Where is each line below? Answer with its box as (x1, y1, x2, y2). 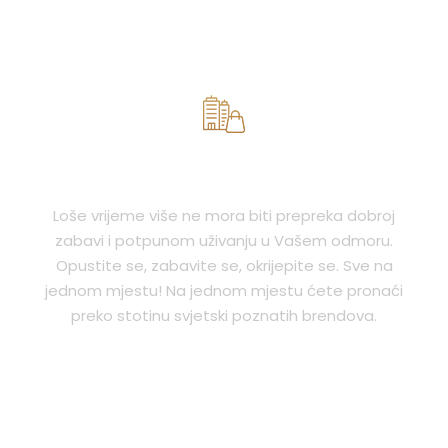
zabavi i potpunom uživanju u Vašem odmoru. (55, 230, 393, 252)
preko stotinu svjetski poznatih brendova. (71, 305, 377, 327)
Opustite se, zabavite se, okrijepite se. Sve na (55, 255, 393, 277)
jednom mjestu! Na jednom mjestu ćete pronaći (45, 280, 403, 302)
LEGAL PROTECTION (132, 166, 316, 188)
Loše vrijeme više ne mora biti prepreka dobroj (53, 205, 395, 227)
